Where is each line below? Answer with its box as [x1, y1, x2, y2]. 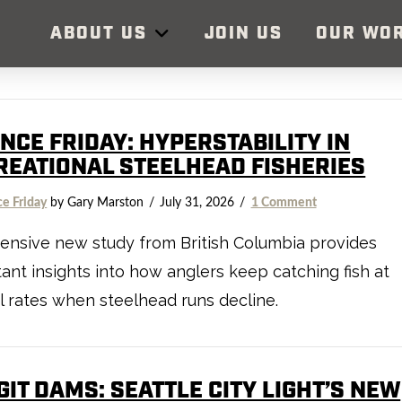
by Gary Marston [47, 196, 144, 209]
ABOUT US [50, 22, 147, 45]
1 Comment [250, 196, 317, 209]
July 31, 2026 [160, 196, 235, 209]
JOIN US [204, 22, 283, 45]
